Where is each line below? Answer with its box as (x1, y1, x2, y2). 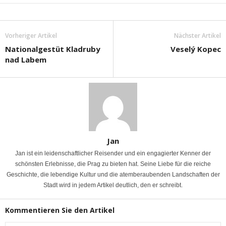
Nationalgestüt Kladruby (5, 44, 100, 54)
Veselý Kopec (171, 44, 221, 54)
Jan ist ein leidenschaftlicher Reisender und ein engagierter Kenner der (15, 150, 211, 157)
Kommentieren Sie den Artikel (5, 205, 115, 215)
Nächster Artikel (174, 31, 221, 40)
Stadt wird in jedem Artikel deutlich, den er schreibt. (43, 182, 183, 189)
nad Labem (5, 54, 46, 65)
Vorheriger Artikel (5, 31, 57, 40)
